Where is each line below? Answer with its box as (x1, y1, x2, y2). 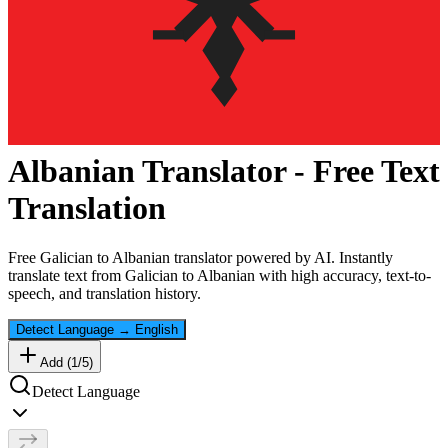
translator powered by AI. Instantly (170, 248, 393, 266)
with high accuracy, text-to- (255, 266, 431, 284)
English (135, 321, 178, 337)
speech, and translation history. (8, 284, 201, 302)
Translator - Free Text (135, 153, 440, 190)
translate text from (8, 266, 125, 284)
